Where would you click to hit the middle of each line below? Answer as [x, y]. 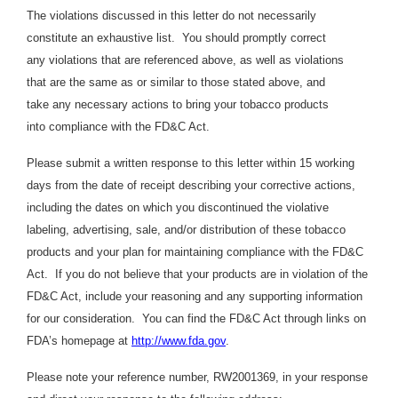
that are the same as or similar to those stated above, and [176, 82]
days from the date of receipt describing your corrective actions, [191, 185]
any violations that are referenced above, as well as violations [185, 60]
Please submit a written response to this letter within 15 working [191, 163]
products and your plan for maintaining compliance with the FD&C [195, 251]
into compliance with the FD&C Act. [120, 126]
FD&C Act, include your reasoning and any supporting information [195, 296]
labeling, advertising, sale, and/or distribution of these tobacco [186, 229]
